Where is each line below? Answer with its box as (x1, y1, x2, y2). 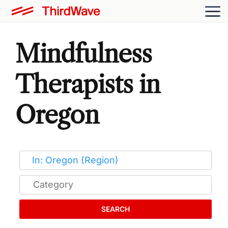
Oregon (15, 99, 99, 130)
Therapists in (15, 69, 160, 99)
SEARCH (101, 204, 130, 213)
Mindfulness (15, 38, 152, 69)
